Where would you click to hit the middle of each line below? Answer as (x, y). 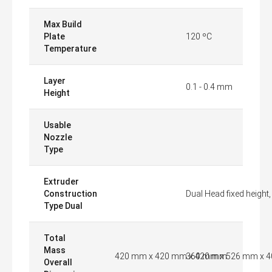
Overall (58, 262)
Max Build (63, 24)
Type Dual (63, 206)
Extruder (61, 182)
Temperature (70, 49)
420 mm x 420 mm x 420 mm (171, 256)
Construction (70, 194)
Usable (57, 125)
